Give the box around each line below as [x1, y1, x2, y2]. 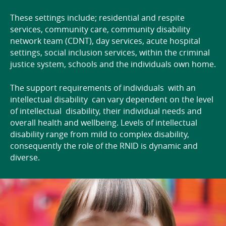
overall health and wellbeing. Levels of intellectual [10, 117, 197, 129]
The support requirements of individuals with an [10, 82, 196, 94]
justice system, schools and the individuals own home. [10, 59, 216, 70]
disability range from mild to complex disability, [10, 129, 189, 140]
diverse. [10, 152, 40, 163]
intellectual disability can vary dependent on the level [10, 94, 213, 105]
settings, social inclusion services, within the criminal [10, 47, 210, 59]
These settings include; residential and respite [10, 12, 185, 24]
